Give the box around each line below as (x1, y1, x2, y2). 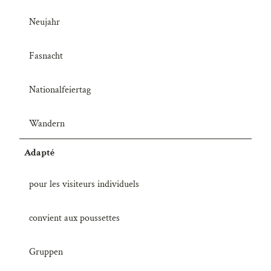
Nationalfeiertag (29, 83, 91, 96)
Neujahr (29, 15, 60, 28)
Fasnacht (29, 49, 63, 62)
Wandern (29, 117, 65, 130)
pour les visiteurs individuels (29, 178, 139, 191)
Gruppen (29, 246, 63, 259)
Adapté (24, 146, 55, 159)
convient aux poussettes (29, 212, 120, 225)
